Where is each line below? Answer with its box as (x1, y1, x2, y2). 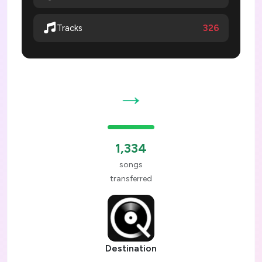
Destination (105, 243, 157, 254)
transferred (110, 174, 152, 184)
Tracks (57, 23, 82, 34)
